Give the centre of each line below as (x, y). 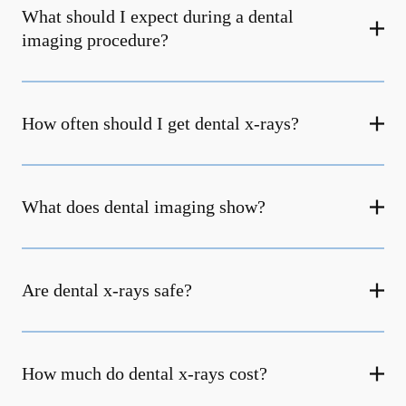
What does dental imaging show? (144, 207)
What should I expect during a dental (158, 16)
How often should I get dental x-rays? (160, 123)
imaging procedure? (95, 40)
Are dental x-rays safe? (107, 290)
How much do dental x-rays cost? (145, 373)
